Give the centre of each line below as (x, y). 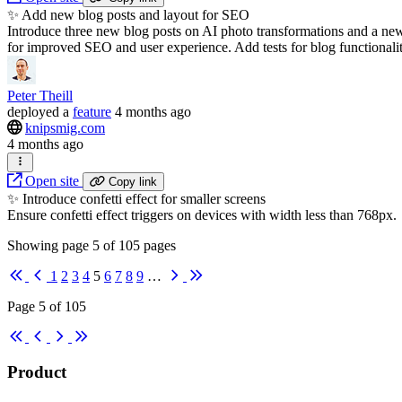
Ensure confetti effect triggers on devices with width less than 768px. (202, 215)
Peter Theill (40, 96)
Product (37, 372)
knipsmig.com (65, 128)
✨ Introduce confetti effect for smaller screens (136, 199)
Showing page (50, 246)
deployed (33, 112)
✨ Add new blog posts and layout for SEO (128, 15)
